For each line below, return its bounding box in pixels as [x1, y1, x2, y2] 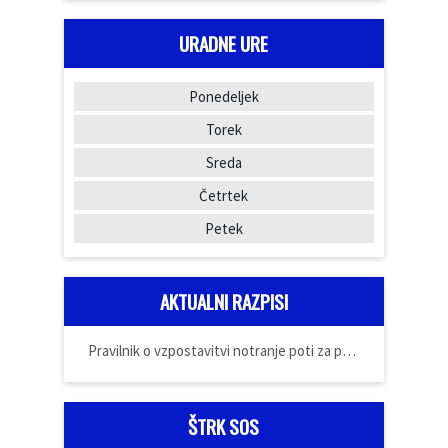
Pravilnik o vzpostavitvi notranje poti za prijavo [341, 340, 356, 360]
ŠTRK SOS [188, 411, 259, 441]
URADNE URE [179, 28, 268, 58]
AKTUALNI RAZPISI [159, 286, 288, 316]
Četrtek [199, 185, 248, 205]
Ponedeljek [188, 86, 259, 106]
